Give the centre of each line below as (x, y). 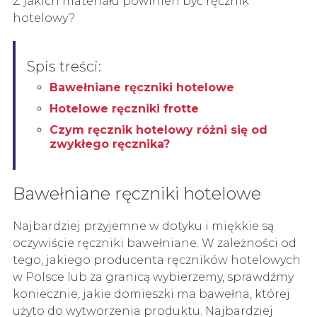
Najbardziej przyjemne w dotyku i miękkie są (143, 226)
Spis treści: (64, 66)
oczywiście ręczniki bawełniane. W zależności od (154, 243)
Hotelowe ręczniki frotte (124, 108)
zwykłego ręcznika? (109, 144)
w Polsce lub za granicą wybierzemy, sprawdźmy (153, 277)
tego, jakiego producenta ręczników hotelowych (156, 260)
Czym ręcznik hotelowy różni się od (158, 129)
